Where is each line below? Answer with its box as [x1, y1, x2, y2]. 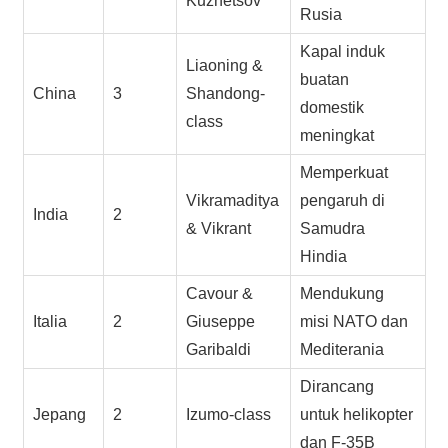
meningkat [300, 126, 375, 144]
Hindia [300, 247, 348, 265]
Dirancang [300, 377, 375, 395]
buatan [300, 70, 350, 88]
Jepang [33, 405, 87, 423]
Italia [33, 312, 68, 330]
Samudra [300, 219, 366, 237]
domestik [300, 98, 365, 116]
